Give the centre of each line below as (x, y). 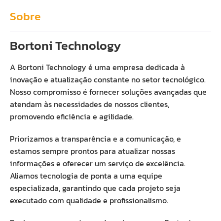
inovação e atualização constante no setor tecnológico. (108, 79)
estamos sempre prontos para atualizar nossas (92, 151)
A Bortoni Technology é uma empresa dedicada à (97, 67)
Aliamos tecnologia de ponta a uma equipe (86, 176)
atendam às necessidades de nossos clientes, (90, 104)
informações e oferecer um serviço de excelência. (98, 163)
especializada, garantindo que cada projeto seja (95, 188)
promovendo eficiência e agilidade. (72, 116)
